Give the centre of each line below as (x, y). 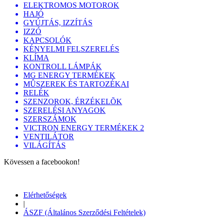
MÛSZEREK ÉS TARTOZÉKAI (76, 84)
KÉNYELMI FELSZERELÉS (71, 49)
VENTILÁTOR (49, 136)
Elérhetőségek (45, 195)
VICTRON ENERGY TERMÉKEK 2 (84, 127)
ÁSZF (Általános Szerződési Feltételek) (84, 212)
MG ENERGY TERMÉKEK (69, 75)
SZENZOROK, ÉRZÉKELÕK (73, 101)
